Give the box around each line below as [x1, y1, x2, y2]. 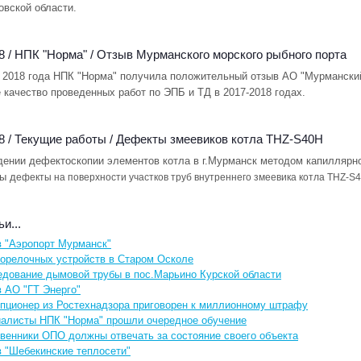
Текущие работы [15, 132, 106, 146]
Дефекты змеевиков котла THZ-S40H [116, 132, 323, 146]
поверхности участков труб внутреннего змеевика [68, 172, 299, 183]
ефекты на [16, 172, 68, 183]
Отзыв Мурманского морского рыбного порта [97, 48, 346, 61]
